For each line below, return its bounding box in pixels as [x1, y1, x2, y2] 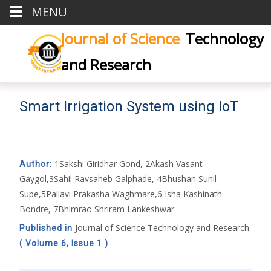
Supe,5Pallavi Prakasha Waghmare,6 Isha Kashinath [19, 188, 222, 200]
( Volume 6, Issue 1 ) [19, 238, 108, 248]
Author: [19, 158, 52, 169]
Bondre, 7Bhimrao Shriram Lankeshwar [19, 203, 174, 215]
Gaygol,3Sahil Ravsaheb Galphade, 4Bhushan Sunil [19, 172, 217, 184]
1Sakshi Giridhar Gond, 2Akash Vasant [52, 157, 203, 169]
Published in [19, 223, 75, 233]
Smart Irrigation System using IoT [19, 97, 238, 115]
